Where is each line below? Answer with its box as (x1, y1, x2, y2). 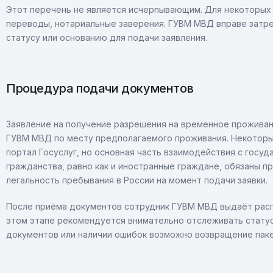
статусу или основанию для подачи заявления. (6, 32, 207, 43)
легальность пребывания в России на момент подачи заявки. (6, 175, 268, 185)
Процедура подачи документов (6, 81, 194, 96)
